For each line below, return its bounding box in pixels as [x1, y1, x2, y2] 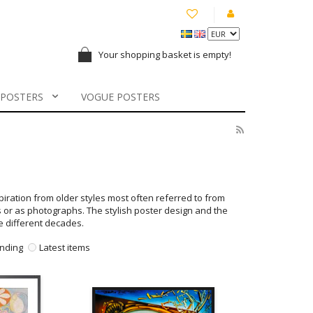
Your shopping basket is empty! [99, 48, 235, 61]
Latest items [38, 241, 90, 254]
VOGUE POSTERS [80, 90, 160, 103]
